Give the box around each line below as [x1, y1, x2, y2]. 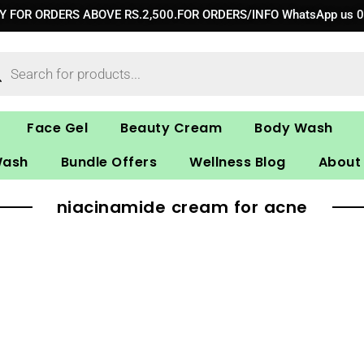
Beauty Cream [120, 119, 223, 138]
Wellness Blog [189, 153, 286, 172]
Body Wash [254, 119, 333, 138]
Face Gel [27, 119, 89, 138]
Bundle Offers [60, 153, 157, 172]
